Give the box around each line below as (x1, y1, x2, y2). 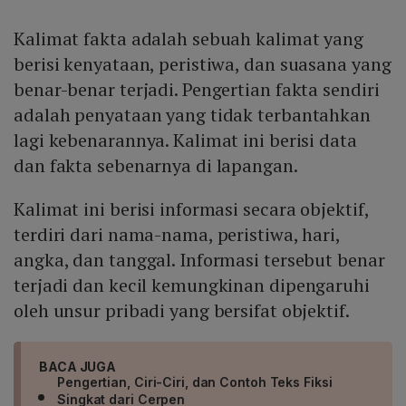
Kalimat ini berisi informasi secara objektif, (14, 197, 369, 222)
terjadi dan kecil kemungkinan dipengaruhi (14, 273, 370, 298)
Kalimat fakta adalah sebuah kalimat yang (14, 26, 363, 52)
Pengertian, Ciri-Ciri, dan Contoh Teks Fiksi (57, 374, 333, 391)
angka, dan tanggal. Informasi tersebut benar (14, 247, 385, 273)
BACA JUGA (39, 359, 117, 375)
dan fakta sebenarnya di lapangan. (14, 153, 298, 179)
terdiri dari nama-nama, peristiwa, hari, (14, 222, 340, 247)
